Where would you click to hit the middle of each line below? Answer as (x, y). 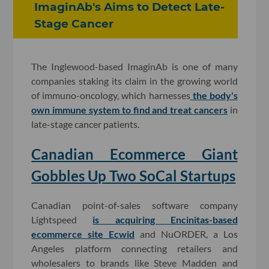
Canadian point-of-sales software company (134, 205)
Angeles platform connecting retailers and (134, 249)
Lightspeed (62, 220)
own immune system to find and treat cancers (129, 109)
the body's (214, 95)
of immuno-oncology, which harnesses (111, 95)
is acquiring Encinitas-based (165, 220)
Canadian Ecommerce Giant (134, 154)
